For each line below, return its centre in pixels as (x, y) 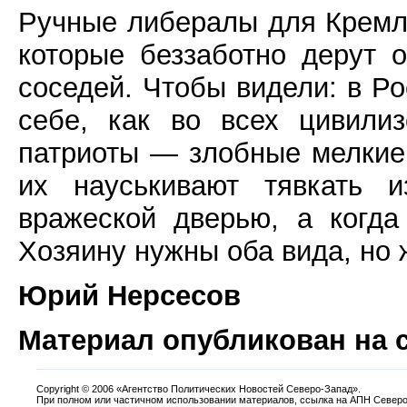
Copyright (59, 388)
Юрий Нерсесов (129, 295)
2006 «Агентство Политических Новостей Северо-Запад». (225, 388)
